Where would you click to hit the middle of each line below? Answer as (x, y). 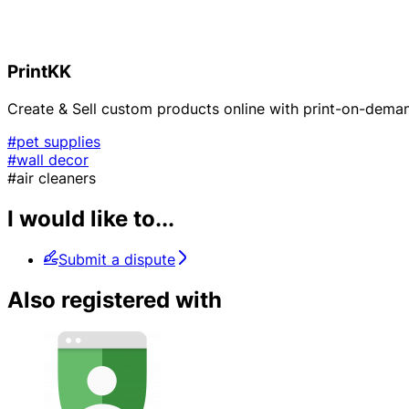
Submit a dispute (117, 259)
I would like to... (91, 218)
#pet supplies (54, 142)
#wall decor (48, 160)
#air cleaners (52, 178)
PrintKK (39, 72)
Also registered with (115, 299)
